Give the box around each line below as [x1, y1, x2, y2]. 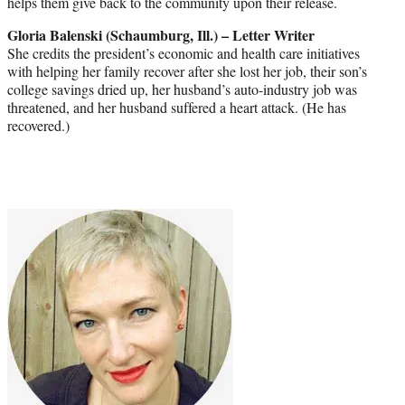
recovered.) [7, 116, 70, 136]
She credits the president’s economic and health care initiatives [7, 43, 360, 63]
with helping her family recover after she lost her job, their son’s [7, 61, 367, 81]
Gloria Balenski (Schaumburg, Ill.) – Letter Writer [7, 24, 315, 46]
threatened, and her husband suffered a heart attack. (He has [7, 98, 346, 118]
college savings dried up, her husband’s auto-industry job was [7, 80, 357, 99]
